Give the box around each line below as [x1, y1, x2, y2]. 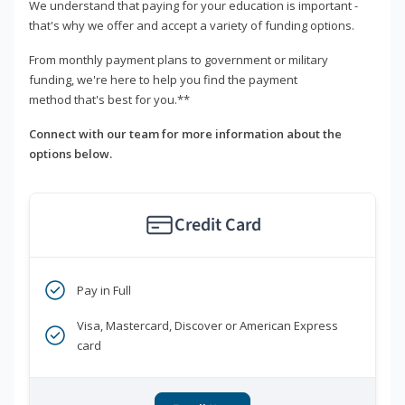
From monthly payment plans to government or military [29, 52, 328, 69]
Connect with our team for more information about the [29, 126, 342, 143]
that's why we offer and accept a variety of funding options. [29, 17, 354, 34]
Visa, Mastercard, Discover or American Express [77, 317, 338, 334]
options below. [29, 146, 112, 163]
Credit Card [174, 212, 261, 239]
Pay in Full [77, 282, 131, 299]
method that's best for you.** [29, 91, 190, 108]
